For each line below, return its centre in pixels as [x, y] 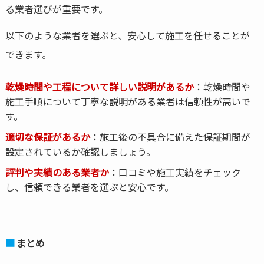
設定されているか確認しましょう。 [80, 152]
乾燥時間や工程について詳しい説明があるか [99, 87]
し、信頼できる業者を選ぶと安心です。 [89, 187]
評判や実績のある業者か [57, 172]
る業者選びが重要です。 [56, 9]
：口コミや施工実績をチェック [175, 172]
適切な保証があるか [47, 137]
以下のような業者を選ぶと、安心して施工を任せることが [127, 35]
